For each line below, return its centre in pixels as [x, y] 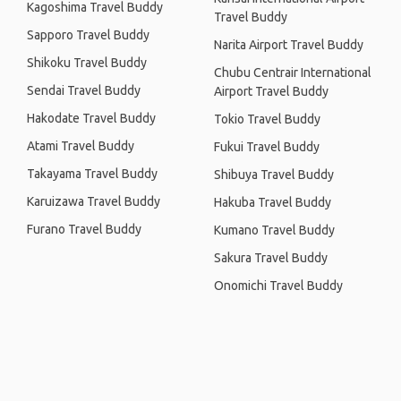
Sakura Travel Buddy [271, 258]
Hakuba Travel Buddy [273, 202]
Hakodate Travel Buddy [91, 118]
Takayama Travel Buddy [92, 174]
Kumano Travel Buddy [274, 230]
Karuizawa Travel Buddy [94, 201]
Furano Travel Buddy [84, 229]
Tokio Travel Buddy [267, 119]
